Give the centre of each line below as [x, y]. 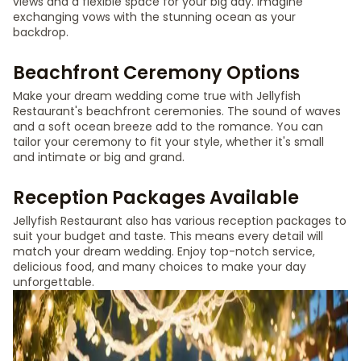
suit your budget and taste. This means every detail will [168, 236]
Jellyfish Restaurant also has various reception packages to [180, 221]
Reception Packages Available [156, 197]
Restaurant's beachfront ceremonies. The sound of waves [177, 111]
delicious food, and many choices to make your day [160, 267]
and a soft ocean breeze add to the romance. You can [168, 127]
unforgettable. [54, 282]
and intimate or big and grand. [99, 157]
